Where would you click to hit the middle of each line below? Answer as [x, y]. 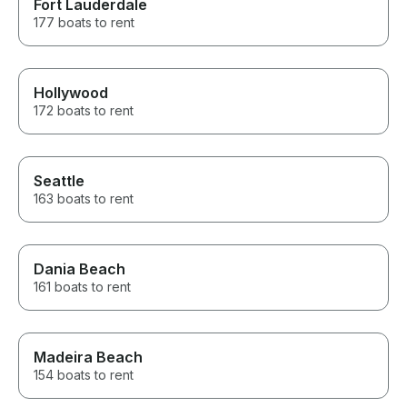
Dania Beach [79, 268]
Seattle [59, 180]
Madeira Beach [88, 357]
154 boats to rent [84, 374]
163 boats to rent [84, 198]
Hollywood [71, 92]
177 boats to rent [84, 22]
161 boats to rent [82, 286]
